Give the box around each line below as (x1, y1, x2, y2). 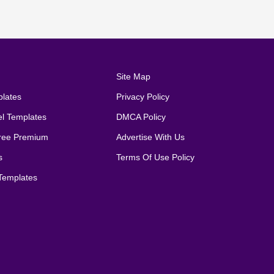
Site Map (116, 72, 150, 82)
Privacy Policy (116, 92, 169, 102)
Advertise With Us (116, 132, 185, 143)
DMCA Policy (116, 112, 166, 122)
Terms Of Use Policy (116, 152, 194, 163)
